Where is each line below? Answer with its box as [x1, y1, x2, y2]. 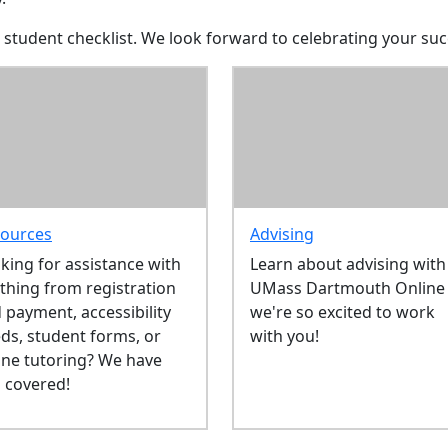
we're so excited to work [249, 301, 435, 324]
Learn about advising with [249, 253, 446, 276]
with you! [249, 325, 323, 348]
